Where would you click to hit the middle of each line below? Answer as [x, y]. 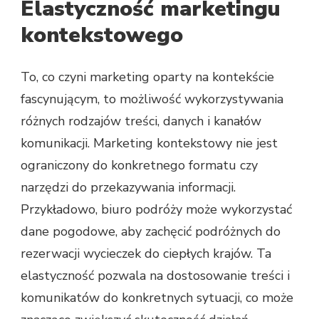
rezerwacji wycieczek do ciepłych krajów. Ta [146, 253]
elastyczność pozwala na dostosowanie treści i [155, 275]
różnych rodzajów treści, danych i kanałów [141, 121]
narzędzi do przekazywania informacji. [128, 187]
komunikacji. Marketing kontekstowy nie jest [149, 143]
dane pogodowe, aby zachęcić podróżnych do [151, 231]
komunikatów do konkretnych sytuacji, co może [157, 297]
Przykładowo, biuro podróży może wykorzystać [156, 209]
